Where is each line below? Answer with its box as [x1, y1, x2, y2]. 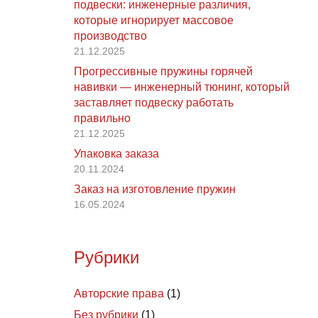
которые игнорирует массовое [74, 14, 234, 27]
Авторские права [74, 287, 164, 300]
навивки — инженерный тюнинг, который [74, 81, 290, 94]
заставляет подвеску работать [74, 97, 234, 109]
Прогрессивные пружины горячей [74, 65, 253, 78]
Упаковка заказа [74, 148, 159, 160]
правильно [74, 112, 131, 125]
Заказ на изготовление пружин [74, 183, 236, 196]
